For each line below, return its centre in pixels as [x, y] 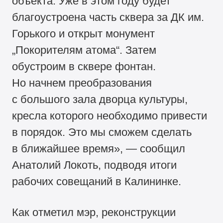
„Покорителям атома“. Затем [84, 50]
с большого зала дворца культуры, [100, 100]
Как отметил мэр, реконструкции [94, 213]
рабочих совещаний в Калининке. [97, 182]
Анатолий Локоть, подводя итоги [95, 165]
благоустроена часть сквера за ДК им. [108, 17]
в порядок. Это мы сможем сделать [102, 132]
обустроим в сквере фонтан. [84, 67]
